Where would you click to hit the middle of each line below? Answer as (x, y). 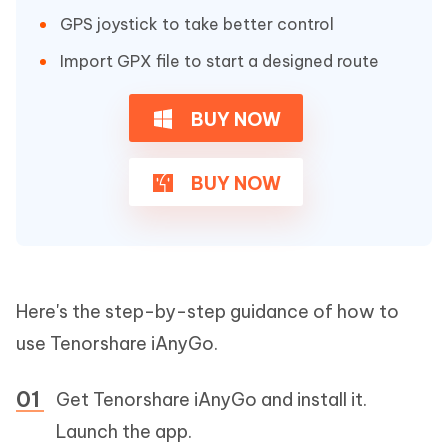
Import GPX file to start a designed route (219, 60)
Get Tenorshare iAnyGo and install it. (211, 399)
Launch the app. (124, 431)
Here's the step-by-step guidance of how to (207, 311)
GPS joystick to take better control (197, 23)
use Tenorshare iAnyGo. (117, 343)
